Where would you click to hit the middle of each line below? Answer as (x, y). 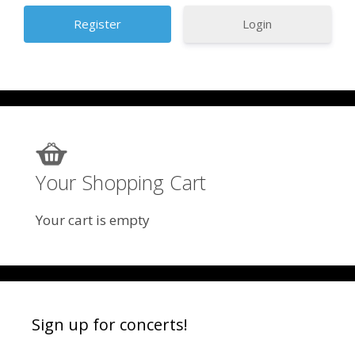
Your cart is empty (93, 220)
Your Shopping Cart (121, 182)
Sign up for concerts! (110, 324)
